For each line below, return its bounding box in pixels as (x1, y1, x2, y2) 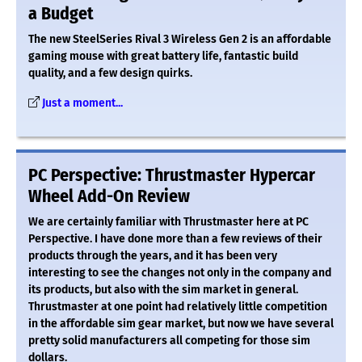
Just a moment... (42, 95, 123, 110)
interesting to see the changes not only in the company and (28, 265, 331, 280)
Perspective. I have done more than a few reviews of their (28, 231, 322, 246)
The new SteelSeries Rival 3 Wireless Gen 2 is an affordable (28, 32, 331, 46)
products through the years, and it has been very (28, 248, 277, 263)
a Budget (28, 2, 94, 24)
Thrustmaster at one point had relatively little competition (28, 299, 327, 314)
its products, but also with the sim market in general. (28, 282, 298, 297)
